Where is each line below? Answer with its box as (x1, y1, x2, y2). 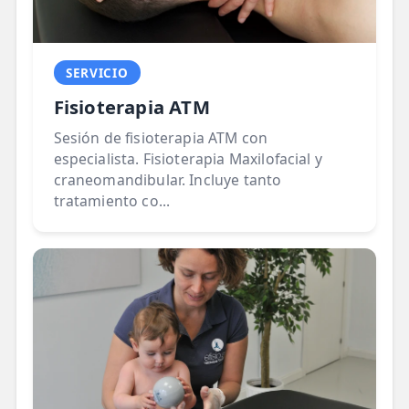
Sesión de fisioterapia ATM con (53, 127, 268, 148)
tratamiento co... (53, 190, 171, 211)
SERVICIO (66, 64, 129, 81)
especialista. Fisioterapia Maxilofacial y (53, 148, 322, 169)
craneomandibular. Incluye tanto (53, 169, 282, 190)
